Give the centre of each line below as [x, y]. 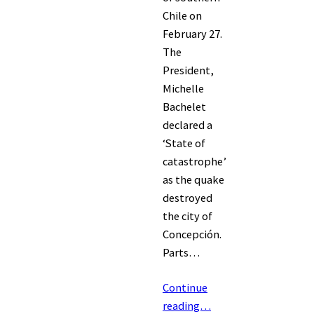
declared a [187, 125]
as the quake [193, 180]
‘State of [184, 143]
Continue [185, 288]
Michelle [183, 89]
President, [188, 70]
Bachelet [184, 107]
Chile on [182, 16]
